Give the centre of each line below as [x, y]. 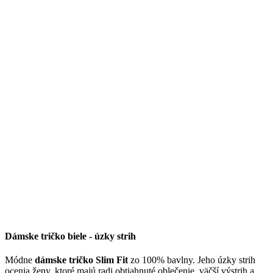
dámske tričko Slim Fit [81, 260]
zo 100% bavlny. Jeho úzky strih [192, 260]
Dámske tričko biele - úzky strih [70, 236]
